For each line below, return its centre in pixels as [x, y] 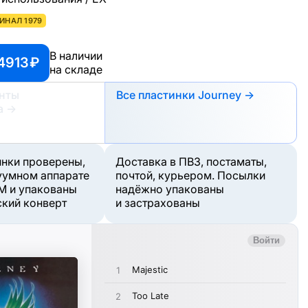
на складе [76, 70]
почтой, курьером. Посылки [190, 175]
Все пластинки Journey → [185, 95]
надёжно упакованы [170, 189]
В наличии [76, 56]
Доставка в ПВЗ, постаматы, [191, 161]
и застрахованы [158, 202]
